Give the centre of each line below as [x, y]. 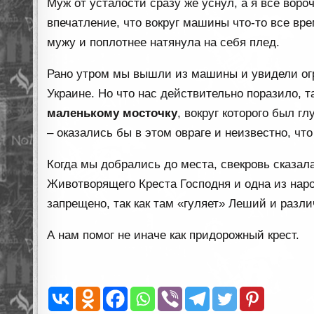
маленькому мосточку [112, 114]
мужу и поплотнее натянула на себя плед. [164, 43]
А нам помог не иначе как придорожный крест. [173, 235]
